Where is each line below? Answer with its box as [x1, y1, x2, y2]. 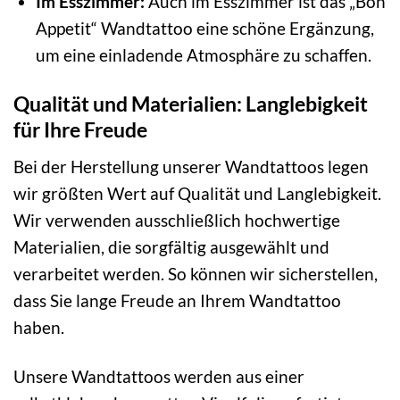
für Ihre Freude [13, 117, 147, 143]
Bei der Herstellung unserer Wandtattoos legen [13, 155, 369, 177]
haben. [13, 316, 64, 337]
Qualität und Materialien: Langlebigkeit [13, 91, 368, 117]
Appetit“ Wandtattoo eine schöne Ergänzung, [35, 18, 374, 39]
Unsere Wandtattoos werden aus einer [13, 365, 304, 387]
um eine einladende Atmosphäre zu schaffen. [35, 45, 371, 66]
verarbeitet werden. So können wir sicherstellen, [13, 262, 378, 284]
